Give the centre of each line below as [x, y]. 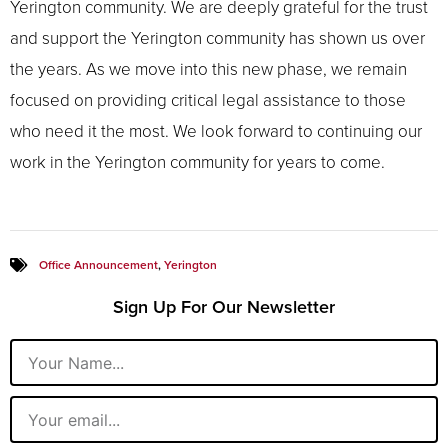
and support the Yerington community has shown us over [217, 38]
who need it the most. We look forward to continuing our [216, 131]
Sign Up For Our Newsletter [224, 307]
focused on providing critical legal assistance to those [208, 100]
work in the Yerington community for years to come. [197, 162]
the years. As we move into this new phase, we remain [208, 69]
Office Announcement [98, 265]
